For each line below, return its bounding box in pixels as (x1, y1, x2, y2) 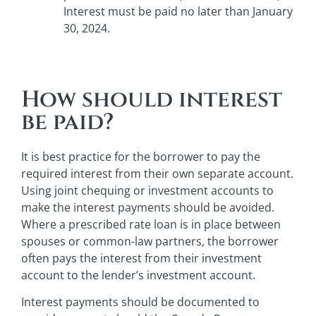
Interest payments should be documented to (21, 294, 260, 310)
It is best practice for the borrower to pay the (21, 149, 260, 165)
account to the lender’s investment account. (21, 267, 255, 284)
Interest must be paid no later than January (63, 4, 293, 20)
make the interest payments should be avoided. (21, 200, 274, 216)
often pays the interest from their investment (21, 250, 262, 267)
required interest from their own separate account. (21, 166, 293, 182)
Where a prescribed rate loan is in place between (21, 217, 281, 233)
